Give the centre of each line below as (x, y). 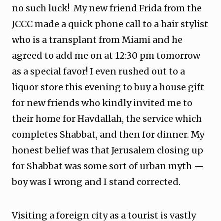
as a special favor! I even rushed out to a (98, 71)
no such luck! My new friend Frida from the (107, 8)
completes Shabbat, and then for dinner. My (108, 134)
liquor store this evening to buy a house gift (108, 87)
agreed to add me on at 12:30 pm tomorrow (106, 55)
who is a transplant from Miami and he (97, 40)
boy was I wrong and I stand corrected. (97, 182)
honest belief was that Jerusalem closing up (108, 150)
